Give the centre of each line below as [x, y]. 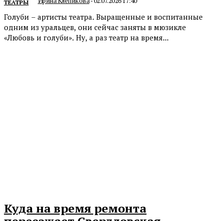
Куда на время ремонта [75, 208]
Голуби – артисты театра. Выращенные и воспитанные [103, 17]
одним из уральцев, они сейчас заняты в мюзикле [95, 27]
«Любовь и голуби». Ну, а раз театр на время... [86, 37]
